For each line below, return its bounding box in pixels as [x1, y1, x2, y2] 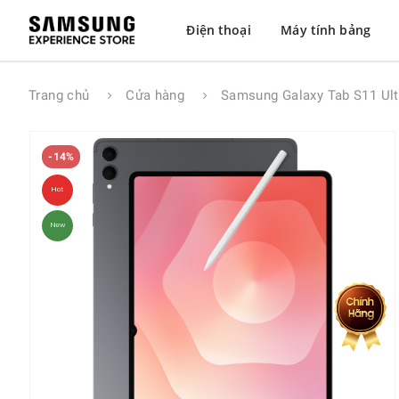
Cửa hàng [126, 87, 185, 104]
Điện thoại [186, 21, 251, 38]
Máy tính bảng [281, 21, 370, 38]
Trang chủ [28, 87, 90, 104]
